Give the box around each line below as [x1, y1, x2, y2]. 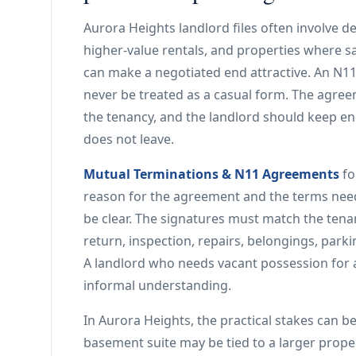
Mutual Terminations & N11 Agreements [83, 165, 339, 183]
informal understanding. [83, 277, 231, 294]
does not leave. [83, 130, 174, 148]
